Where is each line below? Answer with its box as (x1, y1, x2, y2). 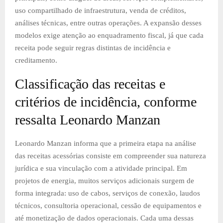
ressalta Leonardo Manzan (15, 111, 160, 127)
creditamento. (15, 56, 57, 64)
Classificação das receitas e (15, 76, 165, 92)
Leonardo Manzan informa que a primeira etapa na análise (15, 139, 196, 147)
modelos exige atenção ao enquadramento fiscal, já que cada (15, 31, 204, 39)
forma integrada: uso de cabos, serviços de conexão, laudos (15, 189, 200, 197)
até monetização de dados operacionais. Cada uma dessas (15, 214, 194, 222)
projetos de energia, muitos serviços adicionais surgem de (15, 176, 194, 185)
